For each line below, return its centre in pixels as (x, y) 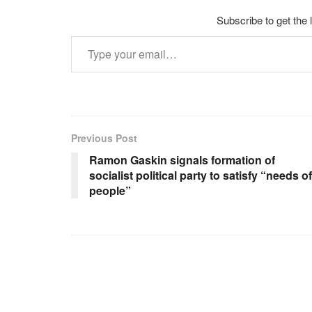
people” (110, 191)
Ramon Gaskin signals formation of (182, 160)
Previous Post (104, 138)
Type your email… (89, 36)
